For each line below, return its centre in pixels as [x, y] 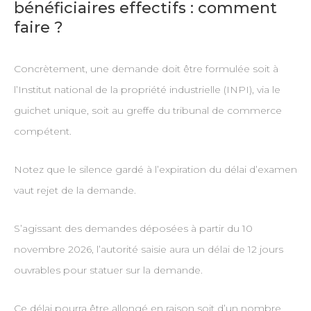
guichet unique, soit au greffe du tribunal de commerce [148, 111]
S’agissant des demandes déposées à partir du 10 [133, 229]
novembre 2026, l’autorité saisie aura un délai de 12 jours [148, 250]
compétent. [42, 132]
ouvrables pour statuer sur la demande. [108, 270]
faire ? [38, 28]
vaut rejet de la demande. [75, 191]
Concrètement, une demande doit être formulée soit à [146, 69]
